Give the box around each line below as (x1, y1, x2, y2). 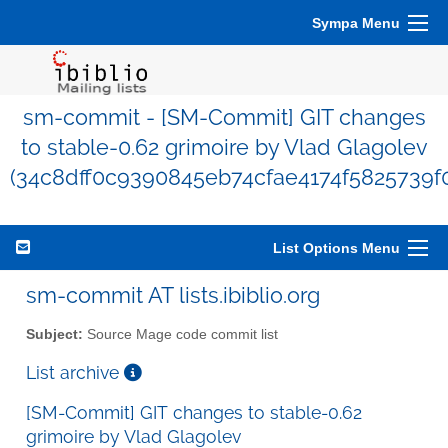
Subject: (26, 326, 83, 342)
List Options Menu (273, 240, 400, 256)
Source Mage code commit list (83, 326, 278, 342)
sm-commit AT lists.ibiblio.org (26, 282, 320, 308)
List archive (26, 361, 124, 383)
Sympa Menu (312, 15, 400, 31)
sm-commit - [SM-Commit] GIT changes (22, 105, 426, 130)
